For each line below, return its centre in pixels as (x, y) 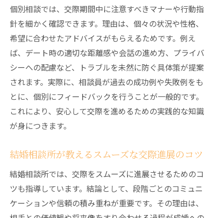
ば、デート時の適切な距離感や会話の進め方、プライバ (107, 53)
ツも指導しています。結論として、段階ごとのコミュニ (106, 188)
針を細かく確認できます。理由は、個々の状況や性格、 (107, 23)
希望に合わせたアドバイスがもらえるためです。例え (103, 38)
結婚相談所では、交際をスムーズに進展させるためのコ (107, 174)
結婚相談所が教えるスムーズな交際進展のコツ (106, 154)
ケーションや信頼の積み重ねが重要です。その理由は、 (107, 203)
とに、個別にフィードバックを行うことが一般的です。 (107, 96)
